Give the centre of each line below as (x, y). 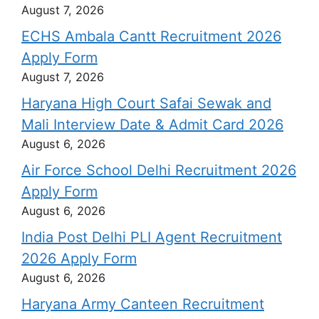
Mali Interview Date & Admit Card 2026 (152, 124)
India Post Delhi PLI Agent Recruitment (152, 237)
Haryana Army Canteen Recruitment (143, 304)
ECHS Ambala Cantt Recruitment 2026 (151, 36)
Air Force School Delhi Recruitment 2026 (159, 170)
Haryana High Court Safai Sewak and (146, 103)
